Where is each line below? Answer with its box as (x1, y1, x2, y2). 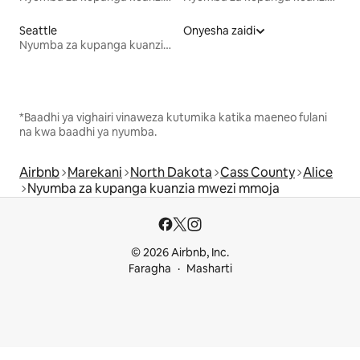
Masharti (186, 261, 232, 276)
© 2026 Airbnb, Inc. (131, 245, 229, 260)
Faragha (128, 261, 171, 276)
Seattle (19, 23, 57, 39)
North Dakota (130, 164, 212, 182)
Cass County (220, 164, 295, 182)
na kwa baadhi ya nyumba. (19, 125, 157, 140)
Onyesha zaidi (183, 23, 256, 39)
